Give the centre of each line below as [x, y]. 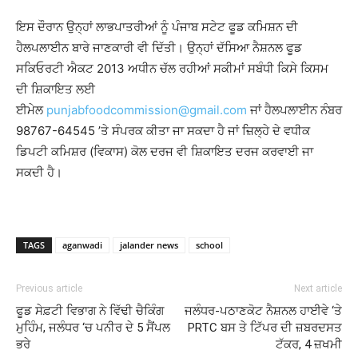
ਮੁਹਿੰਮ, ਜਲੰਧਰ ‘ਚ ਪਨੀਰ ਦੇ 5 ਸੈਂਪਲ [93, 328]
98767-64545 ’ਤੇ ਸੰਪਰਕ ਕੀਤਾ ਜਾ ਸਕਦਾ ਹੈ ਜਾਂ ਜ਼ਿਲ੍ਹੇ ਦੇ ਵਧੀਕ [163, 131]
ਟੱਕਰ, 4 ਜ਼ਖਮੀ [309, 344]
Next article [318, 288]
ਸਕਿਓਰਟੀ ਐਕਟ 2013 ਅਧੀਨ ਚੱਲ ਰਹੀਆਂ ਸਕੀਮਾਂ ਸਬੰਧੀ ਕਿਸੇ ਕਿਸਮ [172, 68]
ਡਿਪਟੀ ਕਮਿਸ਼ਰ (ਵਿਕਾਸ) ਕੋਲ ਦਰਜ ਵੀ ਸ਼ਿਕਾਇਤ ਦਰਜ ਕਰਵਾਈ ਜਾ [165, 151]
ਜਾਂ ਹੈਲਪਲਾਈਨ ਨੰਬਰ [294, 110]
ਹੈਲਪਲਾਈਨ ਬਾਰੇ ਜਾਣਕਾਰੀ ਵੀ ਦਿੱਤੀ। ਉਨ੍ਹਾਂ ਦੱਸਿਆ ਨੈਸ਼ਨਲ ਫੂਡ [159, 48]
